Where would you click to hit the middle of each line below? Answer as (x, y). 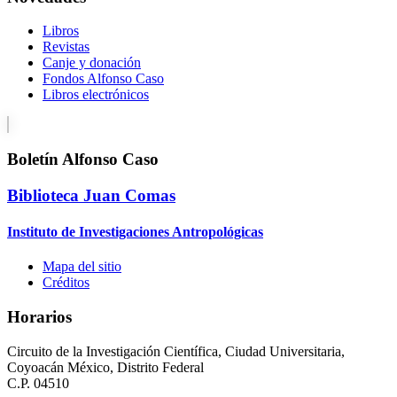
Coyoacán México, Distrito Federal (105, 367)
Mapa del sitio (82, 267)
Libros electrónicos (96, 95)
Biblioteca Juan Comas (91, 195)
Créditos (66, 283)
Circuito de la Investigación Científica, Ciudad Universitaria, (176, 351)
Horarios (39, 317)
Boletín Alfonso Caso (83, 160)
